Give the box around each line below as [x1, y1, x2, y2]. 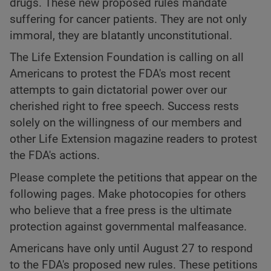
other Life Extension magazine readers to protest [10, 132, 257, 146]
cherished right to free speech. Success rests [10, 100, 239, 114]
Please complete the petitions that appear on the [10, 171, 257, 184]
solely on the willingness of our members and [10, 116, 242, 130]
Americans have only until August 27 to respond [10, 242, 253, 256]
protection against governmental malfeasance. [10, 220, 247, 233]
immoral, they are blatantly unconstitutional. [10, 29, 232, 43]
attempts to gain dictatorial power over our [10, 83, 227, 97]
